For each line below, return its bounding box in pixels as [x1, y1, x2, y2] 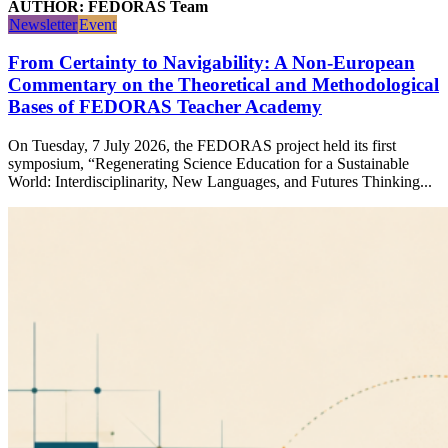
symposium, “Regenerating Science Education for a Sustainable [8, 154, 409, 172]
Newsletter [9, 15, 77, 33]
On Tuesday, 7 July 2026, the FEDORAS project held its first [8, 136, 396, 154]
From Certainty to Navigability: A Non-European [8, 52, 415, 74]
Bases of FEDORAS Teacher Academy [8, 96, 322, 118]
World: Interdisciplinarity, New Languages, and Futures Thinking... [8, 172, 432, 190]
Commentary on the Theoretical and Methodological [8, 74, 439, 96]
